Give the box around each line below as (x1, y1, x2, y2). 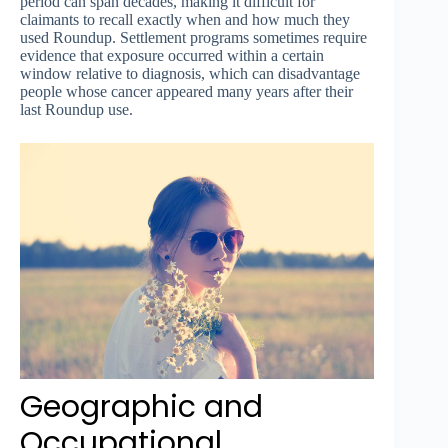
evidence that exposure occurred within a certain (20, 47, 324, 65)
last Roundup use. (20, 101, 133, 119)
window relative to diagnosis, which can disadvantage (20, 65, 360, 83)
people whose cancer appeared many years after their (20, 83, 353, 101)
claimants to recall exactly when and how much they (20, 11, 350, 29)
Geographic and (20, 386, 263, 429)
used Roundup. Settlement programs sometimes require (20, 29, 367, 47)
